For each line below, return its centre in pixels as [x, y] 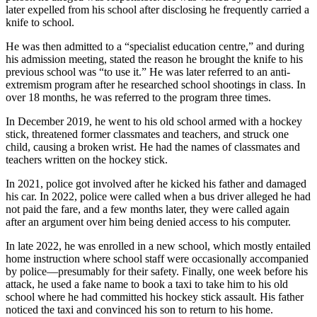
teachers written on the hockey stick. [87, 160]
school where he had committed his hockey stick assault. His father [155, 297]
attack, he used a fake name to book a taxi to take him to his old [147, 284]
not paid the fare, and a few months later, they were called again [148, 209]
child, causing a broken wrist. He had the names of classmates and [153, 147]
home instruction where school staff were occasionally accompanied [157, 259]
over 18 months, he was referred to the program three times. [138, 98]
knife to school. [40, 23]
